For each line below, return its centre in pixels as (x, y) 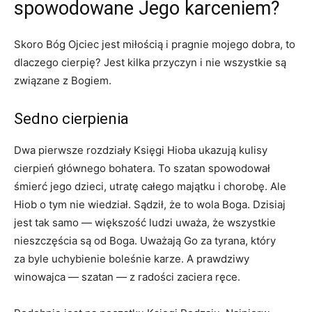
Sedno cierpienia (71, 118)
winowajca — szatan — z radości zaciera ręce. (127, 276)
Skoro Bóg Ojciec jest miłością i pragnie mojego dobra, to (155, 44)
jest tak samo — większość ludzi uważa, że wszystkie (145, 222)
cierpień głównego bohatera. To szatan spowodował (142, 168)
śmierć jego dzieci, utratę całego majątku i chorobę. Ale (150, 186)
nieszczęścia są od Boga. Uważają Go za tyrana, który (145, 240)
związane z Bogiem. (63, 80)
